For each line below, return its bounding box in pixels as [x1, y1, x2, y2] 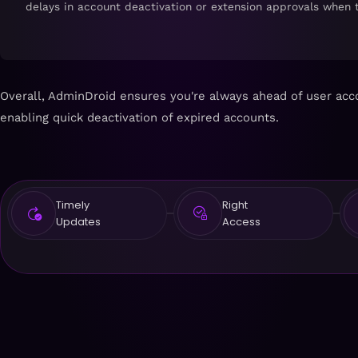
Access [222, 213, 261, 229]
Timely [56, 197, 89, 213]
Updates [56, 213, 101, 229]
